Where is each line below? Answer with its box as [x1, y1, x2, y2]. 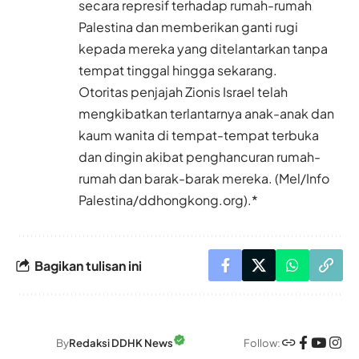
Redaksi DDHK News [69, 337, 173, 350]
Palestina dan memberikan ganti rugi [79, 18, 298, 36]
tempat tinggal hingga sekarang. [79, 62, 277, 79]
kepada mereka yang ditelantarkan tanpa [79, 40, 328, 58]
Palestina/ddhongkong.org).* [79, 192, 258, 209]
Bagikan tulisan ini [34, 256, 142, 274]
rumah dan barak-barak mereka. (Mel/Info [79, 170, 329, 188]
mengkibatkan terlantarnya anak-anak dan [79, 105, 334, 123]
